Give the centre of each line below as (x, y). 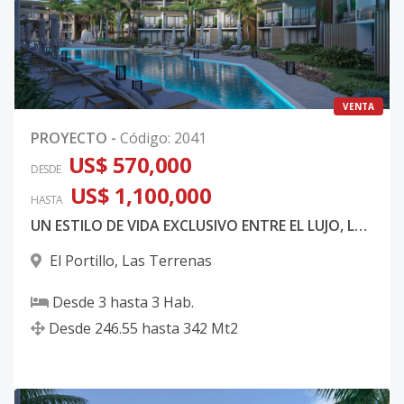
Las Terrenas (167, 261)
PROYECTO (69, 138)
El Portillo (82, 261)
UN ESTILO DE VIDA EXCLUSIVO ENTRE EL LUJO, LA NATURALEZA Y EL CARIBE (361, 226)
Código (144, 138)
